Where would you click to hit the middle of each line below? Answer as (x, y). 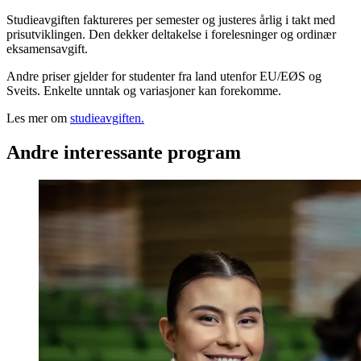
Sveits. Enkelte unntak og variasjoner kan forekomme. (144, 91)
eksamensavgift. (47, 49)
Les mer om (38, 118)
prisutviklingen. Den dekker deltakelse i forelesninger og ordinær (171, 35)
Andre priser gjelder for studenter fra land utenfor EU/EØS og (164, 77)
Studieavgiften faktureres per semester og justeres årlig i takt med (171, 20)
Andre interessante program (124, 153)
